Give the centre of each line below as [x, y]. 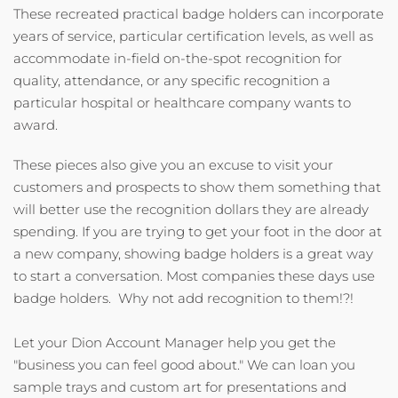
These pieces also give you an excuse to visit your [173, 165]
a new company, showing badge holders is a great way [193, 254]
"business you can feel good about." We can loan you [184, 365]
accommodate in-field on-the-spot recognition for [178, 58]
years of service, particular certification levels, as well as [193, 36]
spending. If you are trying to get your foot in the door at [198, 231]
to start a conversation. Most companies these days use [194, 276]
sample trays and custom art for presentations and [180, 387]
